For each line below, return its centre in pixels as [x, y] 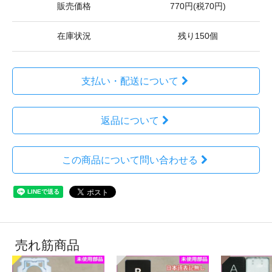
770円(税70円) [198, 6]
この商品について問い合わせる [130, 160]
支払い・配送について [130, 81]
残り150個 [198, 36]
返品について [130, 120]
